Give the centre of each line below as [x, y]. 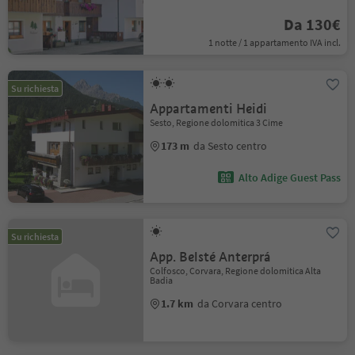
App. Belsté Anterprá [211, 257]
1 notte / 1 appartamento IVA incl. [274, 42]
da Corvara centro [240, 303]
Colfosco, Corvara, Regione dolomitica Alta [236, 271]
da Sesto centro [231, 146]
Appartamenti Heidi [209, 109]
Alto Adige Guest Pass [289, 177]
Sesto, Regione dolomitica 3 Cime [217, 122]
